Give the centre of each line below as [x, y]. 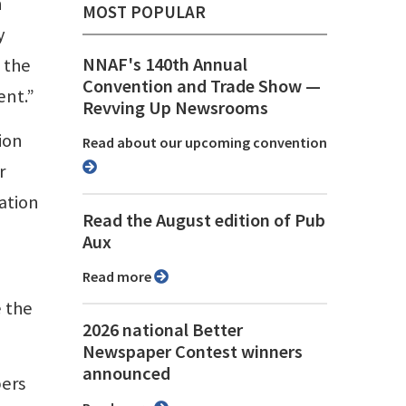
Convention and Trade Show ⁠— [202, 87]
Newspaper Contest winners [193, 352]
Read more [122, 277]
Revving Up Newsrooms [175, 108]
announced [126, 374]
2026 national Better [163, 330]
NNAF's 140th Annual [165, 65]
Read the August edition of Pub [204, 221]
